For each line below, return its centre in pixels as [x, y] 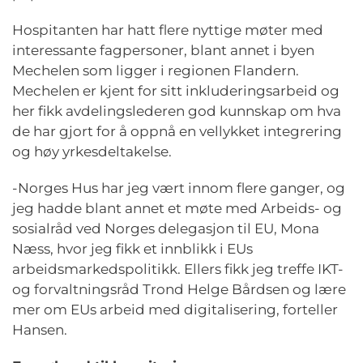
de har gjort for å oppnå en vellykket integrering [177, 131]
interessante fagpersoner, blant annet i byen [163, 50]
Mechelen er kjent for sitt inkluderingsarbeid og [176, 91]
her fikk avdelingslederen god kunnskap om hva [177, 111]
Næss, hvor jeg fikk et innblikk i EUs [132, 249]
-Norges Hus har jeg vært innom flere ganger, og [179, 188]
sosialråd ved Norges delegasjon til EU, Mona [166, 228]
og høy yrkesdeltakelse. [95, 152]
